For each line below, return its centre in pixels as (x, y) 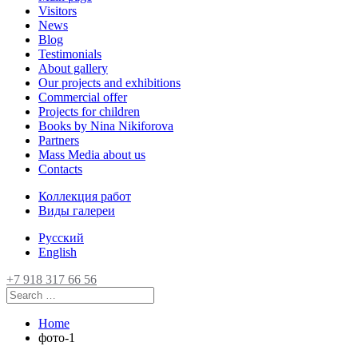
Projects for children (89, 111)
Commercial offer (83, 97)
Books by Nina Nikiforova (106, 126)
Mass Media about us (92, 155)
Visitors (58, 11)
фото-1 (57, 338)
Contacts (60, 169)
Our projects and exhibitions (109, 83)
